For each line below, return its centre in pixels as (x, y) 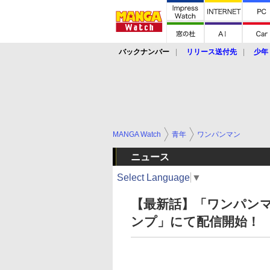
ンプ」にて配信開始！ (195, 221)
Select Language (153, 177)
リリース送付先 (212, 52)
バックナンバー (144, 52)
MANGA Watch (137, 134)
